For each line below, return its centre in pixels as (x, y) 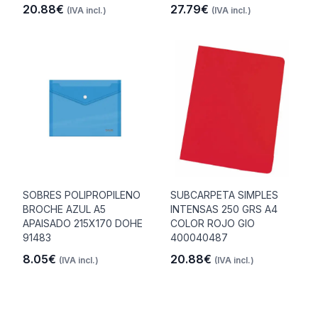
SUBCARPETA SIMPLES (224, 195)
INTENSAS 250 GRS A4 (224, 209)
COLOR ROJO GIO (213, 223)
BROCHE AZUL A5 (64, 209)
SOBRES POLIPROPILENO (82, 195)
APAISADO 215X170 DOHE (83, 223)
